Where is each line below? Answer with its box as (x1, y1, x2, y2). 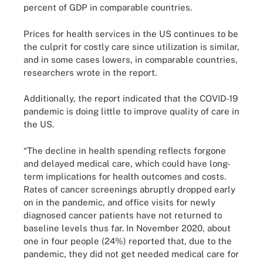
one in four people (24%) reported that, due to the (23, 235, 232, 246)
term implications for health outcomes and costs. (23, 171, 226, 181)
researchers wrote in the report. (23, 67, 157, 77)
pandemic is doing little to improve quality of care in (23, 106, 240, 116)
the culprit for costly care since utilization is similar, (23, 41, 240, 52)
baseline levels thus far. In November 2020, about (23, 222, 231, 233)
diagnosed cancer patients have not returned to (23, 210, 222, 220)
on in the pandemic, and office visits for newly (23, 197, 215, 207)
